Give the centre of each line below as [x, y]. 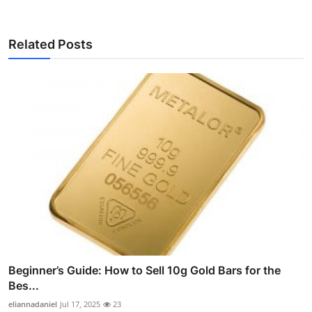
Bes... [24, 286]
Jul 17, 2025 [80, 304]
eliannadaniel [33, 304]
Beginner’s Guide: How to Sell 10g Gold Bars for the [145, 271]
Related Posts [50, 44]
